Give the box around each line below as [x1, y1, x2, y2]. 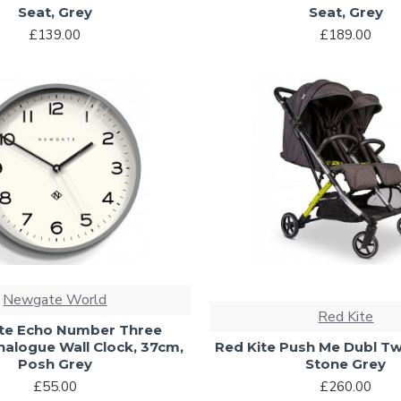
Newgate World [3, 289, 107, 310]
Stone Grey [305, 354, 387, 372]
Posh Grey [17, 354, 92, 372]
